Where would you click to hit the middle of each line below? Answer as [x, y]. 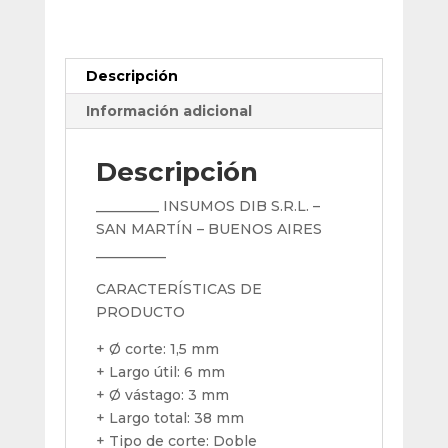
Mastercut [100, 35]
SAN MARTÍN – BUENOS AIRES [208, 228]
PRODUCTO [140, 311]
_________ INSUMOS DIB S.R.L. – [207, 205]
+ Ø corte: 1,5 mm [157, 348]
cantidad [94, 196]
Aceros [88, 173]
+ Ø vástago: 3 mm [162, 394]
